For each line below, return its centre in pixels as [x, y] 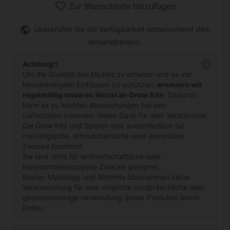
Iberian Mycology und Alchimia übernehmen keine [106, 177]
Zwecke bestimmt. [54, 146]
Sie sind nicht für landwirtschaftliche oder [92, 156]
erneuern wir [180, 84]
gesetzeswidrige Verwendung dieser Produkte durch [111, 197]
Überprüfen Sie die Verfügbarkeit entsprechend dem [121, 29]
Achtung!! [40, 64]
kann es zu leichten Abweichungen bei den [94, 105]
